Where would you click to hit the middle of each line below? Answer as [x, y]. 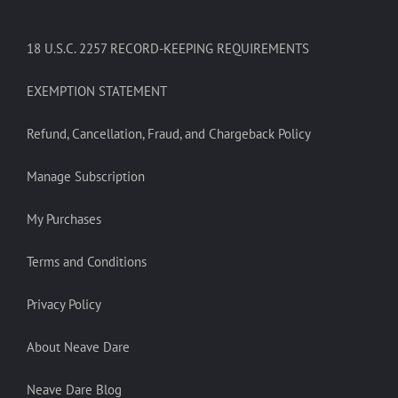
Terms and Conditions [87, 261]
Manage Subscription [86, 176]
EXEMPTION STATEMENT [97, 91]
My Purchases [64, 219]
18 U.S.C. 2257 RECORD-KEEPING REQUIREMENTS [168, 48]
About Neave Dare [78, 346]
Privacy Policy [64, 304]
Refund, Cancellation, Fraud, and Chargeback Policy [169, 133]
